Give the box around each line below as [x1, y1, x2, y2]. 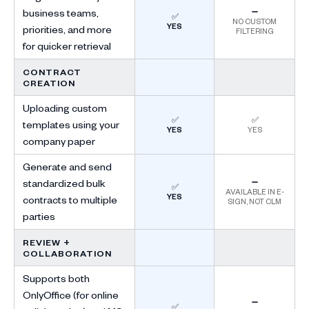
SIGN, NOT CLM [228, 196, 282, 206]
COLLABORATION [23, 248, 112, 259]
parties [23, 210, 55, 223]
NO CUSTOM [232, 16, 277, 26]
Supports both [23, 272, 90, 285]
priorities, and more [23, 23, 112, 36]
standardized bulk [23, 177, 106, 190]
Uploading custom [23, 101, 107, 114]
